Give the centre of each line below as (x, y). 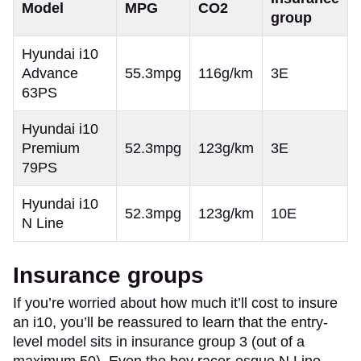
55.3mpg (153, 73)
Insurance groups (108, 275)
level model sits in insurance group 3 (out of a (159, 341)
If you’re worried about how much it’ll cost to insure (175, 303)
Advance (50, 73)
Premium (51, 148)
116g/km (226, 73)
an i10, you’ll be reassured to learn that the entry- (170, 322)
